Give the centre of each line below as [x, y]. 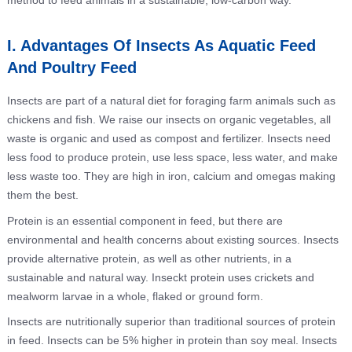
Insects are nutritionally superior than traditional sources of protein [171, 322]
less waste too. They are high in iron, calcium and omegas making [171, 176]
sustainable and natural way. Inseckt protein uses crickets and [160, 277]
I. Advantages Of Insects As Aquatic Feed [161, 46]
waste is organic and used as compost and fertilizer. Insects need [169, 138]
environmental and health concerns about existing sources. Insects [172, 239]
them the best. [42, 195]
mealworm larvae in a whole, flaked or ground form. [135, 296]
